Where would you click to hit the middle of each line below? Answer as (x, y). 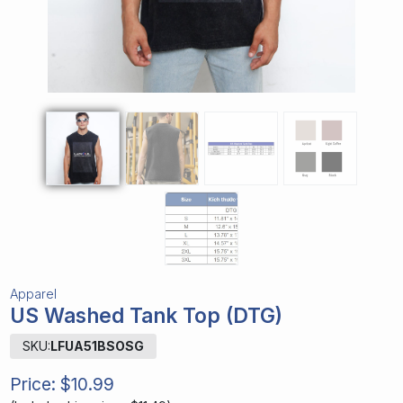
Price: (32, 384)
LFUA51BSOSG (97, 346)
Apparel (33, 293)
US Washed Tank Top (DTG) (146, 315)
